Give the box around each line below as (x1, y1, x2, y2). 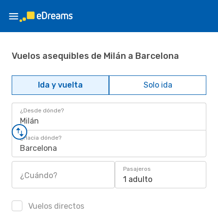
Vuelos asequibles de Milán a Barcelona (12, 50, 179, 61)
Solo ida (143, 80, 172, 90)
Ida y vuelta (38, 80, 83, 90)
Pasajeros (123, 165, 151, 172)
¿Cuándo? (20, 171, 57, 180)
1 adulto (123, 175, 152, 184)
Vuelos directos (26, 201, 84, 211)
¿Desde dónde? (20, 107, 64, 114)
